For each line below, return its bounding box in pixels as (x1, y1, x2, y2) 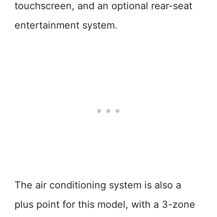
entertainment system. (15, 19, 118, 31)
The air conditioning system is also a (15, 179, 181, 191)
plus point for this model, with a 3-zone (15, 199, 195, 210)
